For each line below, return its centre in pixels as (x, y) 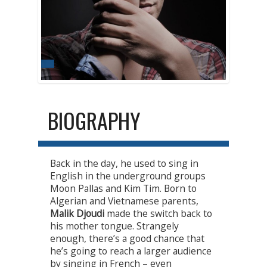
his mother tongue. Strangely (114, 226)
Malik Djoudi (77, 214)
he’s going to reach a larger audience (131, 251)
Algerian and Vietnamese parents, (124, 201)
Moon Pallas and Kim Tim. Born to (123, 189)
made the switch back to (158, 214)
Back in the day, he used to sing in (124, 164)
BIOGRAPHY (94, 120)
